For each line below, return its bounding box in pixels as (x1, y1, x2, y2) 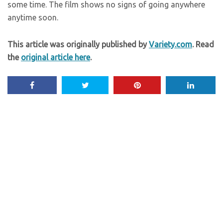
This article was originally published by (7, 40, 149, 49)
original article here (21, 53, 90, 62)
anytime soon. (7, 13, 58, 22)
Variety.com (149, 40, 192, 49)
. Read (192, 40, 214, 49)
